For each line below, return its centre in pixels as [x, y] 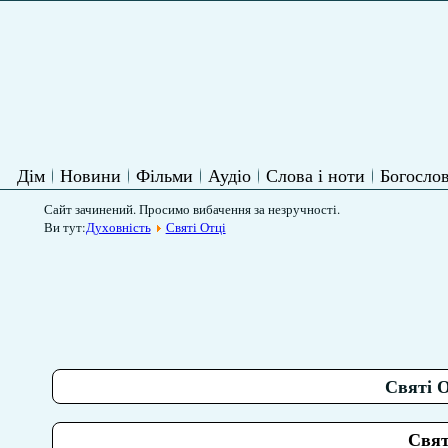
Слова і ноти [315, 175]
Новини [90, 175]
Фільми [164, 175]
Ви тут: [64, 227]
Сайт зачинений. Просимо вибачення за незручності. [191, 209]
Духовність [118, 227]
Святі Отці [195, 227]
